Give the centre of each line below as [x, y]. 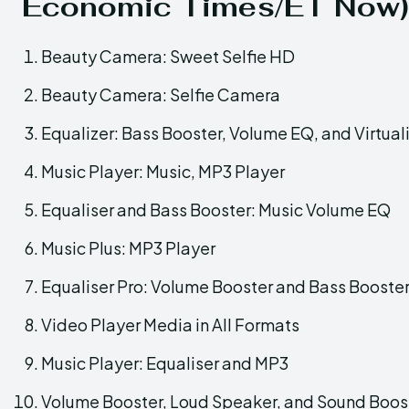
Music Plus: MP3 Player [128, 247]
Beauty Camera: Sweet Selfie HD [168, 56]
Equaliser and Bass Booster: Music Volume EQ [216, 209]
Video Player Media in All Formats [170, 324]
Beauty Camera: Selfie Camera [161, 94]
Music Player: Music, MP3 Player [163, 171]
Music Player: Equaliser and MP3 [165, 362]
